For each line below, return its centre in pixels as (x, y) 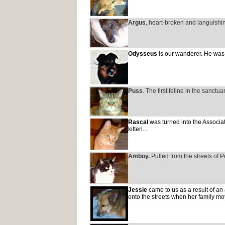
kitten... (138, 129)
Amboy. (139, 156)
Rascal (138, 122)
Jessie (138, 190)
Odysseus (143, 54)
